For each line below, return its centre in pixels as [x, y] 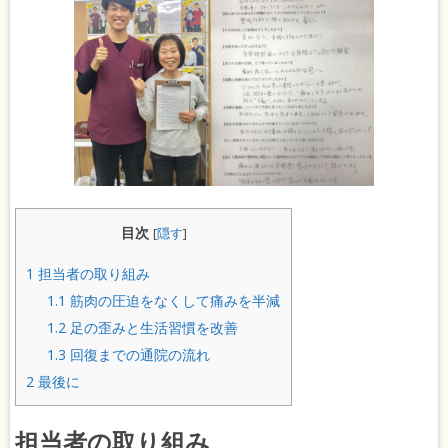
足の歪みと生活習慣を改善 [152, 327]
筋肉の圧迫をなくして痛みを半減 [173, 300]
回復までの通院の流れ [138, 354]
